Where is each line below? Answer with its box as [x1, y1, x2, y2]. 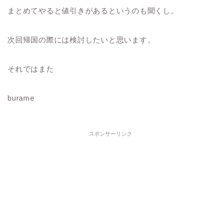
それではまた [7, 64, 54, 73]
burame [7, 93, 35, 102]
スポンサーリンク [89, 130, 132, 137]
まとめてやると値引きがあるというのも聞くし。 [7, 6, 179, 15]
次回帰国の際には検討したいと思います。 [7, 35, 155, 44]
